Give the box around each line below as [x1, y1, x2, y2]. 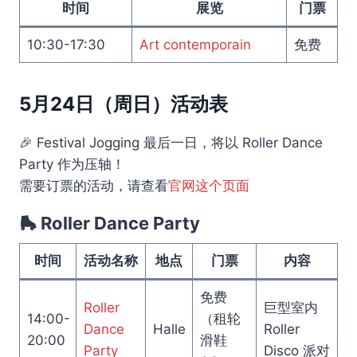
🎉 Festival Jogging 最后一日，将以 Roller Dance [19, 134, 323, 151]
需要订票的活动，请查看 [19, 177, 168, 194]
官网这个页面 [168, 177, 249, 194]
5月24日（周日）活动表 [19, 92, 228, 116]
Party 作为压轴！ [19, 155, 125, 172]
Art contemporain [139, 36, 251, 53]
